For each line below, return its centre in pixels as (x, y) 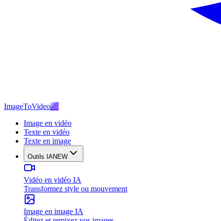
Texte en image (47, 141)
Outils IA (40, 157)
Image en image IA (54, 211)
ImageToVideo (27, 106)
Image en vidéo (48, 123)
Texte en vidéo (47, 132)
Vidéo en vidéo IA (53, 180)
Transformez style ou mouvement (75, 189)
